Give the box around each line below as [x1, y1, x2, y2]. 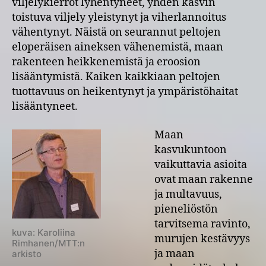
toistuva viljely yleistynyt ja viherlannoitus [12, 11, 226, 24]
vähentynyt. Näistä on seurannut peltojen [12, 26, 221, 39]
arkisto [12, 248, 42, 259]
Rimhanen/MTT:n [12, 237, 85, 249]
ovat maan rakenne [154, 172, 253, 186]
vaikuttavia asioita [154, 157, 247, 172]
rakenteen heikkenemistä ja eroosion [12, 55, 201, 69]
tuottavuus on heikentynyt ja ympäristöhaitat [12, 85, 238, 99]
